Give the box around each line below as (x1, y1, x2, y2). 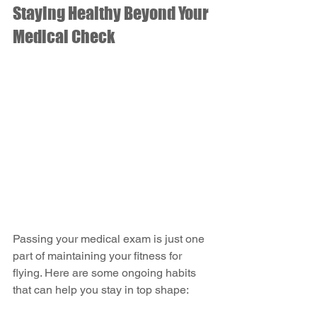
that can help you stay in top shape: (13, 283, 189, 297)
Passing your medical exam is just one (13, 232, 207, 246)
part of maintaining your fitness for (13, 249, 185, 263)
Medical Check (13, 25, 115, 47)
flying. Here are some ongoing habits (13, 266, 199, 280)
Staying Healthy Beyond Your (13, 2, 212, 23)
